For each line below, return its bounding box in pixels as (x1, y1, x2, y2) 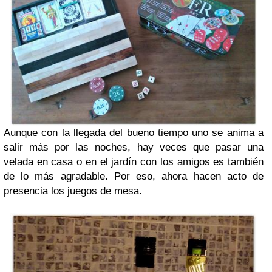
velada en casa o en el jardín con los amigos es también (4, 155, 263, 168)
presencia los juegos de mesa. (4, 185, 142, 197)
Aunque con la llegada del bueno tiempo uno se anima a (4, 126, 263, 138)
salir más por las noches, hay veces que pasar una (4, 141, 263, 153)
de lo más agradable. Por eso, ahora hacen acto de (4, 170, 263, 182)
